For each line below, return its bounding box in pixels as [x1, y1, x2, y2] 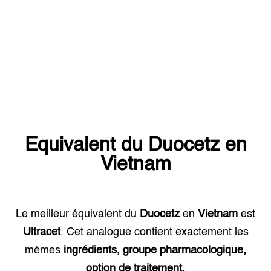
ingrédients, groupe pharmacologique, [64, 245, 246, 256]
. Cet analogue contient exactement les [60, 227, 249, 238]
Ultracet [22, 227, 60, 238]
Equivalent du [24, 135, 148, 155]
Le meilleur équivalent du [16, 209, 140, 220]
